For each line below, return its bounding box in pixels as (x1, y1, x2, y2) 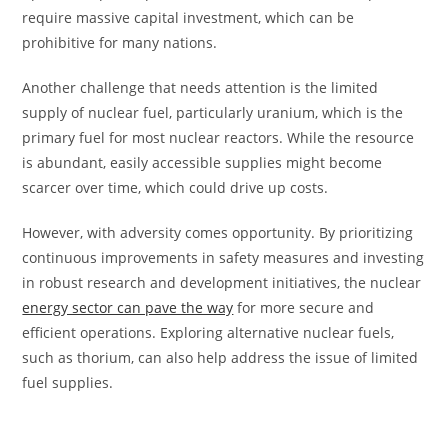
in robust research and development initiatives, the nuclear (22, 272, 422, 292)
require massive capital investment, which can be (22, 7, 355, 27)
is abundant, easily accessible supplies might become (22, 152, 383, 172)
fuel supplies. (22, 372, 114, 392)
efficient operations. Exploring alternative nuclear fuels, (22, 322, 395, 342)
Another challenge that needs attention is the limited (22, 77, 379, 97)
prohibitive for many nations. (22, 32, 218, 52)
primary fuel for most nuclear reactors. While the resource (22, 127, 415, 147)
